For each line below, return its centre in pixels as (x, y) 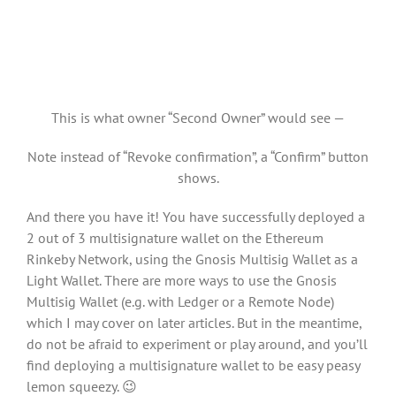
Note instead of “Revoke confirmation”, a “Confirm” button (198, 156)
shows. (198, 177)
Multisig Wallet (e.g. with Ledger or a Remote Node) (180, 301)
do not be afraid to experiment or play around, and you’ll (197, 343)
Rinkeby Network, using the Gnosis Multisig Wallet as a (192, 259)
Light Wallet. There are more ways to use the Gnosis (182, 280)
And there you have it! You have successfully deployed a (196, 216)
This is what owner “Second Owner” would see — (198, 117)
